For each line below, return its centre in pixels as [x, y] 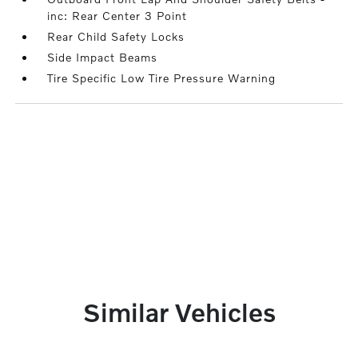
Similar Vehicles [179, 312]
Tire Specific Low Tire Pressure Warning [162, 78]
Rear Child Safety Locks [116, 36]
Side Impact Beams [103, 57]
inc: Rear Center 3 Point [117, 16]
